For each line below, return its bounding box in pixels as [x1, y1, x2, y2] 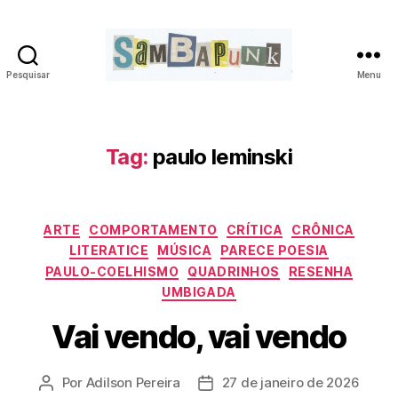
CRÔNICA [291, 221, 354, 237]
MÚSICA [157, 243, 212, 259]
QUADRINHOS [187, 263, 280, 279]
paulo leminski [152, 143, 292, 170]
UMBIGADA [162, 284, 236, 300]
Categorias [198, 216, 277, 235]
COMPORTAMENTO [89, 221, 218, 237]
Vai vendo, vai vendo [52, 316, 346, 356]
